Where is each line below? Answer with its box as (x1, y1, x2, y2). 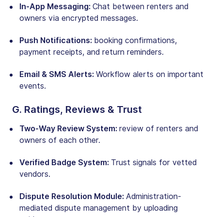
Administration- (126, 191, 181, 201)
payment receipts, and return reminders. (19, 47, 164, 57)
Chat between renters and (93, 1, 188, 11)
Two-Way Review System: (19, 124, 119, 133)
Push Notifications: (19, 35, 94, 45)
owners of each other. (19, 135, 100, 145)
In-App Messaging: (19, 1, 93, 11)
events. (19, 81, 46, 91)
